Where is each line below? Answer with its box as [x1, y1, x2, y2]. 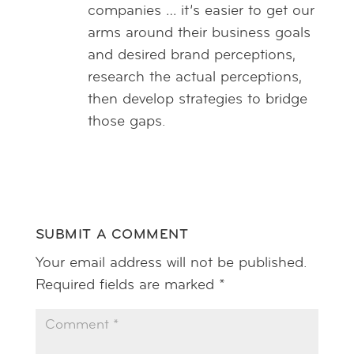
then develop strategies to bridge [87, 92, 307, 107]
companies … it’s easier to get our [87, 3, 314, 19]
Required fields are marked [35, 277, 219, 293]
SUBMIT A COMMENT [35, 227, 189, 243]
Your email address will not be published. [35, 255, 307, 271]
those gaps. [87, 114, 165, 130]
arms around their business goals [87, 25, 311, 41]
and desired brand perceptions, [87, 47, 296, 63]
